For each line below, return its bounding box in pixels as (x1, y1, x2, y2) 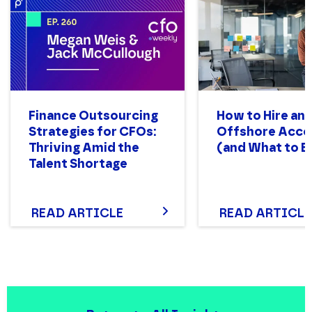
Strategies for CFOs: (29, 124, 156, 140)
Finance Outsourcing (29, 108, 158, 124)
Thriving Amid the (29, 140, 139, 156)
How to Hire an (217, 108, 305, 124)
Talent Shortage (29, 156, 127, 172)
